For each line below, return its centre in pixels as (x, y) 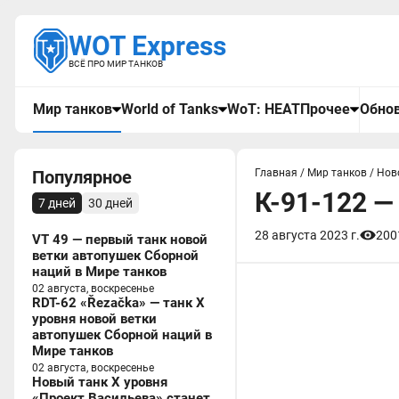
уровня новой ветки (94, 319)
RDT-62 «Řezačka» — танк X (118, 303)
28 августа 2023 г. (307, 235)
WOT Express (147, 46)
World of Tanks (170, 109)
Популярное (82, 177)
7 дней (57, 203)
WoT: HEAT (264, 109)
